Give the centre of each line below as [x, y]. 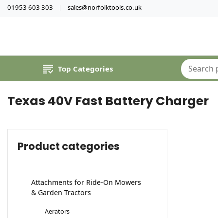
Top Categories [85, 69]
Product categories [69, 146]
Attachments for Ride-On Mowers [86, 182]
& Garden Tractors [61, 193]
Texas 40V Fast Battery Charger [108, 101]
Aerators [57, 211]
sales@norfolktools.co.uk [104, 7]
